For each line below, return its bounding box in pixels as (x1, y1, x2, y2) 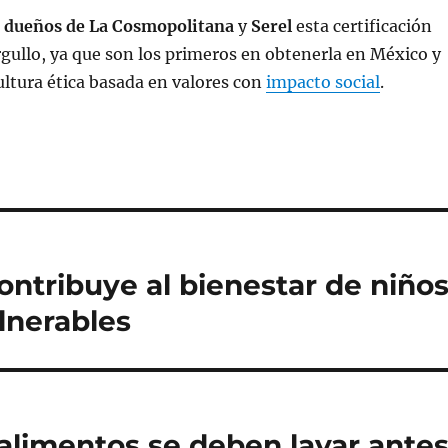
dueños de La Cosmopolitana (3, 15, 234, 36)
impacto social (265, 71, 380, 92)
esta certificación (295, 15, 432, 36)
